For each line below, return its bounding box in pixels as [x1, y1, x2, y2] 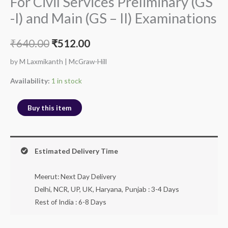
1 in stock [51, 76, 82, 85]
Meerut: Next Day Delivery [34, 172, 116, 181]
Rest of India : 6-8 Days [34, 197, 106, 206]
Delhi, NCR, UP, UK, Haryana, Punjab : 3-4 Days [34, 184, 179, 193]
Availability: [10, 76, 50, 85]
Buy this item [27, 103, 72, 112]
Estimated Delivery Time [34, 146, 118, 155]
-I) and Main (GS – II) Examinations [10, 9, 217, 26]
